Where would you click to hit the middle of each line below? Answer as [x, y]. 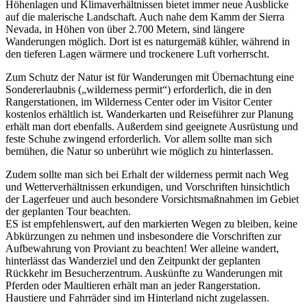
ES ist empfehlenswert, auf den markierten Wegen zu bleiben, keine [151, 224]
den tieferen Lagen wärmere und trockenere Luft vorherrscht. [137, 54]
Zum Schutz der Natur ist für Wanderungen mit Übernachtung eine [150, 77]
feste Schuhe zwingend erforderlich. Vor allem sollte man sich [139, 139]
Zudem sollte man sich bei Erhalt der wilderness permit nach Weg [147, 175]
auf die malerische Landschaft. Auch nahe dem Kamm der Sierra [145, 17]
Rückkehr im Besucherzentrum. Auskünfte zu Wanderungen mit [144, 273]
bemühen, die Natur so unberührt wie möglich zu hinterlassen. [139, 151]
